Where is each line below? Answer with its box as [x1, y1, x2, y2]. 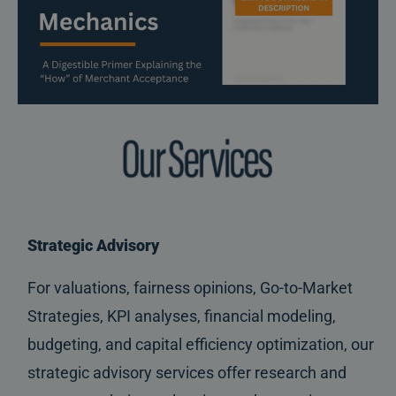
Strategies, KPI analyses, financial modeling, [27, 306, 336, 325]
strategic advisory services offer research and [27, 362, 346, 382]
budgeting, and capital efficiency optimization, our [27, 334, 374, 354]
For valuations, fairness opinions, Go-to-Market [27, 278, 353, 297]
